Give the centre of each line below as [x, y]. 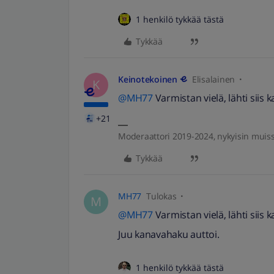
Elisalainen [213, 79]
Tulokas [161, 196]
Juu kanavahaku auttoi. [169, 234]
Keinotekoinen [148, 79]
